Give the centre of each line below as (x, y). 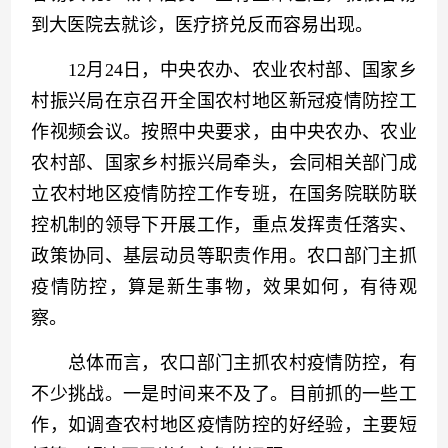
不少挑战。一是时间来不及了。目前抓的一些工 (224, 394)
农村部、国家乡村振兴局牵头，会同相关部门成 (224, 163)
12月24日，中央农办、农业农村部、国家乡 (224, 70)
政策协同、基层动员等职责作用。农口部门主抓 (224, 256)
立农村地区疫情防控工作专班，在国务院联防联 (224, 194)
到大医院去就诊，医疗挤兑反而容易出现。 (202, 25)
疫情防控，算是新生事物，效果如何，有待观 (224, 287)
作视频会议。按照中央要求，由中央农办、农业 (224, 132)
